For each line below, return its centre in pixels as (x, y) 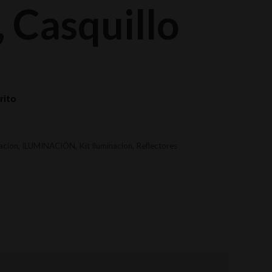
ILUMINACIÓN (49, 146)
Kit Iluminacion (106, 146)
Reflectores (157, 146)
